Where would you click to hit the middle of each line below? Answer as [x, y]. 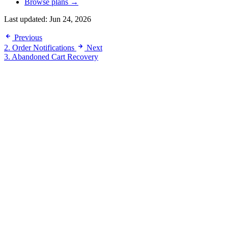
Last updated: [27, 19]
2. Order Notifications [39, 48]
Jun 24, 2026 [70, 19]
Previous [28, 38]
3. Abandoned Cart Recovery [51, 57]
